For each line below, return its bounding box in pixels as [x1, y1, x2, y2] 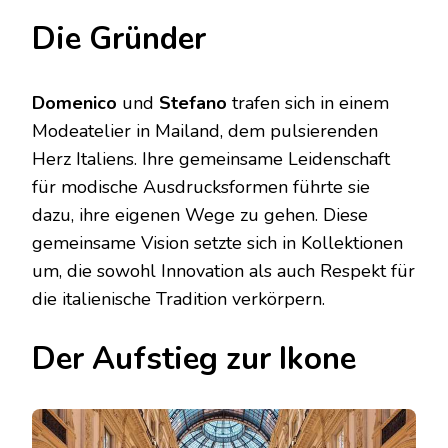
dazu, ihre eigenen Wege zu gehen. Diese [32, 202, 368, 227]
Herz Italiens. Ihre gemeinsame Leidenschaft [32, 146, 390, 171]
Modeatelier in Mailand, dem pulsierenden [32, 118, 378, 143]
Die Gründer [32, 17, 206, 60]
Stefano [159, 90, 227, 115]
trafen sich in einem [227, 90, 389, 115]
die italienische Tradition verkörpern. [32, 286, 325, 311]
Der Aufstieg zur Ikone [32, 337, 356, 380]
